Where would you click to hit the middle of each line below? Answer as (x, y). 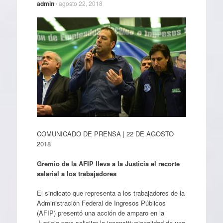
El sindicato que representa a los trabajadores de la (111, 193)
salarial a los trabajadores (76, 173)
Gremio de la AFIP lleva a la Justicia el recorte (108, 163)
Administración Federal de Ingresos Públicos (101, 203)
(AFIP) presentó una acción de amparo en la (100, 213)
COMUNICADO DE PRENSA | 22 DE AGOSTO (105, 134)
